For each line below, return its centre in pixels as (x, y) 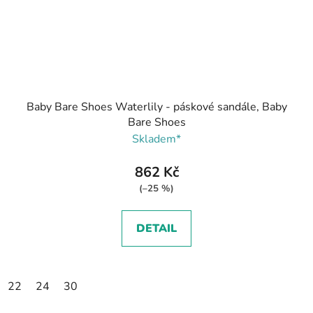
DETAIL (156, 229)
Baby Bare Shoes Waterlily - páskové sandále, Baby (156, 107)
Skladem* (156, 139)
